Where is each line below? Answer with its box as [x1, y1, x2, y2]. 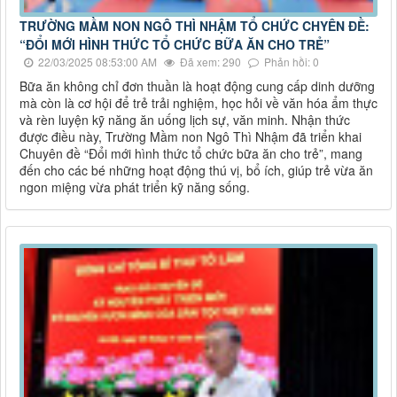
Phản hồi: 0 [261, 54, 319, 70]
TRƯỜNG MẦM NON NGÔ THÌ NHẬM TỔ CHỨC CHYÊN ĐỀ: [19, 17, 370, 35]
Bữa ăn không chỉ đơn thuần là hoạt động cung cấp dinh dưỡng [19, 77, 375, 96]
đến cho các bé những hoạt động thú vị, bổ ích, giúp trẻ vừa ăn [19, 161, 373, 180]
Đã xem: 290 [177, 54, 241, 70]
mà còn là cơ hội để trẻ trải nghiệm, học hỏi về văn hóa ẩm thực [19, 94, 378, 113]
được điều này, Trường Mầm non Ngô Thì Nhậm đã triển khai [19, 128, 362, 146]
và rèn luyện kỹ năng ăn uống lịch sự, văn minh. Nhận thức [19, 111, 350, 129]
